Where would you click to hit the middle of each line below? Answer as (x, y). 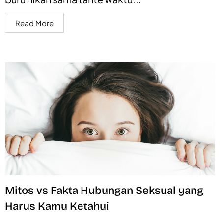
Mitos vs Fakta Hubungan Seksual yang (104, 190)
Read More (34, 23)
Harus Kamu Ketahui (57, 206)
